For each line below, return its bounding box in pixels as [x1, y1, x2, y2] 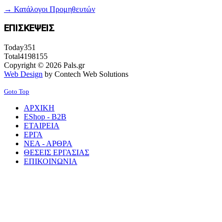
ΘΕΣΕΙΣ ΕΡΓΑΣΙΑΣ [24, 148, 89, 157]
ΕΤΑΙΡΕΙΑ [24, 121, 59, 130]
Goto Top [4, 88, 29, 96]
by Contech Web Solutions [43, 70, 128, 79]
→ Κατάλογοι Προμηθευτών [4, 4, 95, 13]
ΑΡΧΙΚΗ [24, 104, 55, 112]
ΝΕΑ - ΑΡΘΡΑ [24, 139, 72, 148]
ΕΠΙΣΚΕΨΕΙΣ [4, 23, 55, 34]
